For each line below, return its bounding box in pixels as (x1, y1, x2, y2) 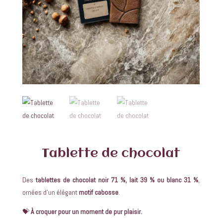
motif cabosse (78, 187, 118, 197)
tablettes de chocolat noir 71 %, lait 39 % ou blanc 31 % (35, 175, 199, 184)
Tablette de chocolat (41, 147, 180, 160)
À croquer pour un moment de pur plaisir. (30, 207, 142, 216)
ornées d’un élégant (22, 187, 79, 197)
